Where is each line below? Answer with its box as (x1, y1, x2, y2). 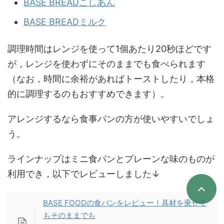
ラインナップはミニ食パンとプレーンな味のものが (7, 153, 214, 164)
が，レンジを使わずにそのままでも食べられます (7, 58, 205, 69)
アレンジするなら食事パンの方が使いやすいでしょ (7, 113, 214, 124)
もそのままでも (42, 210, 95, 220)
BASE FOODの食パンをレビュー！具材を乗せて (42, 198, 206, 208)
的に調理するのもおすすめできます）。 (7, 88, 169, 99)
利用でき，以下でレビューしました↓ (7, 168, 160, 179)
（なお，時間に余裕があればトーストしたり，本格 (7, 73, 214, 84)
